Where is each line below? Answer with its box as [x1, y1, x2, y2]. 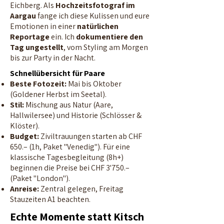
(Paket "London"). [10, 173, 70, 183]
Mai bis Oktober [66, 78, 121, 89]
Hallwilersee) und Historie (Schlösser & [10, 110, 141, 120]
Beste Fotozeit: [10, 78, 66, 89]
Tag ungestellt [10, 42, 63, 52]
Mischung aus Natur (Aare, [24, 99, 113, 110]
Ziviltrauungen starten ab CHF [39, 131, 142, 141]
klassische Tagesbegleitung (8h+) [10, 152, 123, 162]
